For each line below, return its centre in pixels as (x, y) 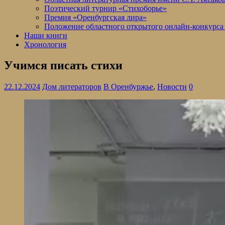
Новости (172, 87)
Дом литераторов (72, 87)
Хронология (45, 44)
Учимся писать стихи (63, 66)
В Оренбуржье (128, 87)
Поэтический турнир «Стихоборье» (105, 8)
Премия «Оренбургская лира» (95, 17)
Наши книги (46, 35)
